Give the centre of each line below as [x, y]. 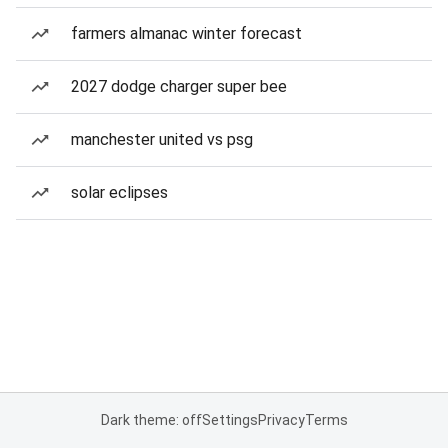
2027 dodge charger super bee [179, 86]
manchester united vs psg [162, 139]
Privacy [281, 420]
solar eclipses [119, 192]
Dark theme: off [151, 420]
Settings [229, 420]
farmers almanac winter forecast [186, 33]
